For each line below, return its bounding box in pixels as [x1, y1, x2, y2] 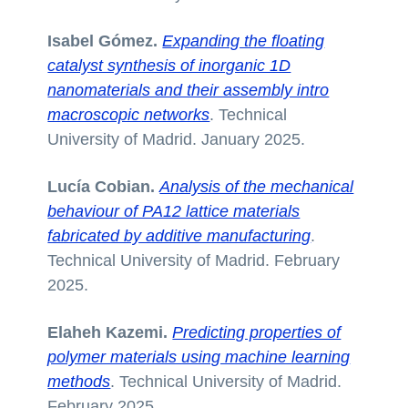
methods [47, 372, 111, 392]
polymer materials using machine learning [47, 348, 351, 367]
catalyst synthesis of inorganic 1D [47, 56, 291, 76]
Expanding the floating [162, 32, 325, 51]
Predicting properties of [172, 323, 342, 342]
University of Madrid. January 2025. [47, 130, 306, 149]
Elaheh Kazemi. [47, 323, 173, 342]
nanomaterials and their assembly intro [47, 81, 330, 100]
